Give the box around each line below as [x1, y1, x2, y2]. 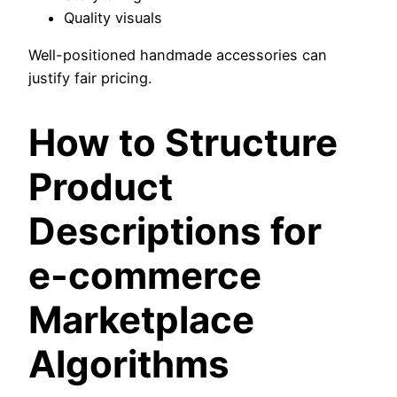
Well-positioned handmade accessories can [28, 46, 327, 65]
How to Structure [28, 120, 338, 166]
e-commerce [28, 253, 261, 299]
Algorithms [28, 341, 230, 387]
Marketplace [28, 297, 254, 343]
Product [28, 164, 173, 210]
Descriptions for [28, 208, 322, 254]
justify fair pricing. [28, 69, 152, 88]
